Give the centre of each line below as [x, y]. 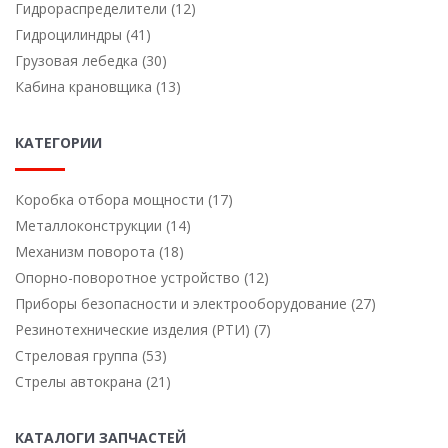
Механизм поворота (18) [99, 251]
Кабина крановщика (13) [98, 86]
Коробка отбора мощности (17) [124, 199]
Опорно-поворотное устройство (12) [142, 277]
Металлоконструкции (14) [103, 225]
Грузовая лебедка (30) [91, 60]
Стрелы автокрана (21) [93, 381]
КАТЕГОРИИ [58, 142]
